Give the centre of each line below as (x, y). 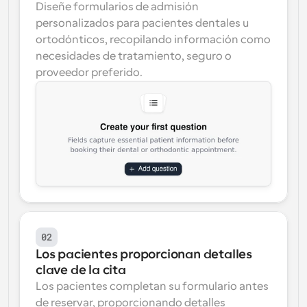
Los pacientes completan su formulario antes (152, 286)
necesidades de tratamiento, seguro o (134, 56)
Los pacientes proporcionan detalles (144, 254)
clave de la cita (81, 270)
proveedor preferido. (89, 73)
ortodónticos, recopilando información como (153, 40)
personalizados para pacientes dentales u (142, 23)
